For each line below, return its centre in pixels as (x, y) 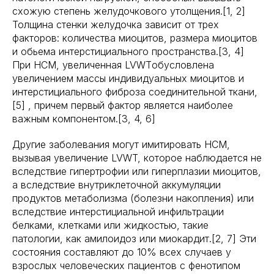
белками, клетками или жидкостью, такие (110, 225)
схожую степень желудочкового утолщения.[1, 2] (129, 11)
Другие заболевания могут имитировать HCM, (121, 144)
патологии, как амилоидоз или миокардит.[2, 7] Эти (134, 239)
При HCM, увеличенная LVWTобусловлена (113, 65)
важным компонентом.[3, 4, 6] (84, 119)
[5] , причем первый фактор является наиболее (123, 105)
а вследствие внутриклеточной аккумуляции (117, 185)
